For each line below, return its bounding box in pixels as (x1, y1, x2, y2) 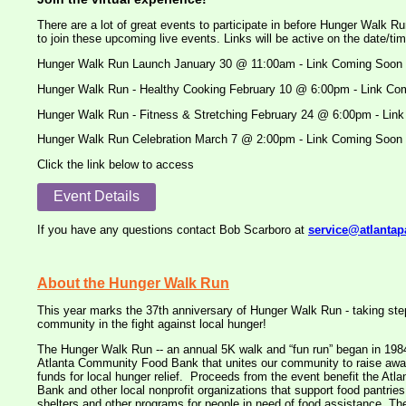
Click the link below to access (37, 158, 194, 172)
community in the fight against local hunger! (37, 317, 266, 332)
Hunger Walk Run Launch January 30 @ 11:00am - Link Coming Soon (37, 56, 402, 71)
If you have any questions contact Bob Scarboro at (37, 222, 308, 237)
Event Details (53, 188, 140, 204)
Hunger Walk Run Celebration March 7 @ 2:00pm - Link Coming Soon (37, 132, 402, 147)
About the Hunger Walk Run (37, 275, 229, 292)
